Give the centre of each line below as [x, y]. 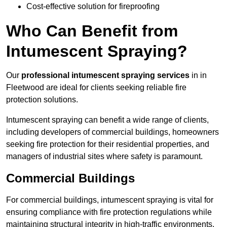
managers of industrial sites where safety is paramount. [104, 157]
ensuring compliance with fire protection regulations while [109, 212]
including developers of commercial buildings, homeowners [112, 132]
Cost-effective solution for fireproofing [93, 7]
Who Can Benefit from [92, 31]
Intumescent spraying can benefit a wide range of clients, [107, 120]
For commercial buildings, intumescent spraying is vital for [110, 200]
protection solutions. [42, 100]
